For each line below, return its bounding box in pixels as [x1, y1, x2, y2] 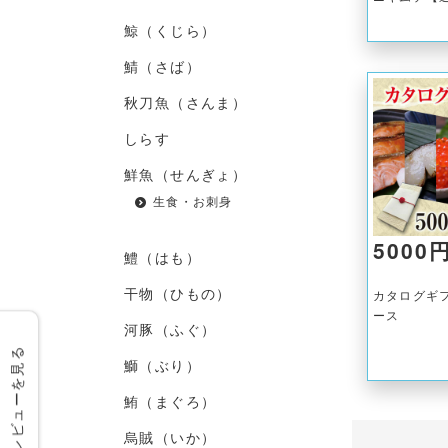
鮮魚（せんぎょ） [124, 164, 248, 184]
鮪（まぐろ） [124, 391, 217, 411]
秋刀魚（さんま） [124, 92, 248, 112]
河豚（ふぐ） [124, 319, 217, 339]
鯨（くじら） [124, 20, 217, 40]
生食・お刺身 [153, 192, 233, 209]
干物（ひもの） [124, 283, 232, 303]
